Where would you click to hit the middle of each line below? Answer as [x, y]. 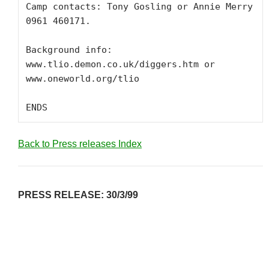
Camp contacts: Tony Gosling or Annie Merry [139, 7]
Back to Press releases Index [80, 144]
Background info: [69, 50]
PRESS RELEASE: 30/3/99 [78, 195]
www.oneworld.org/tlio [83, 79]
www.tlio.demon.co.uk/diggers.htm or [120, 64]
